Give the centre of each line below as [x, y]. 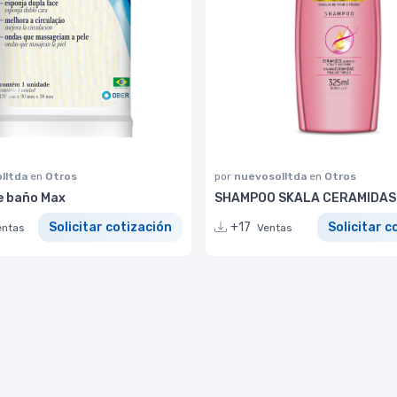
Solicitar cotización [110, 228]
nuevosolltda [272, 177]
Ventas [275, 228]
